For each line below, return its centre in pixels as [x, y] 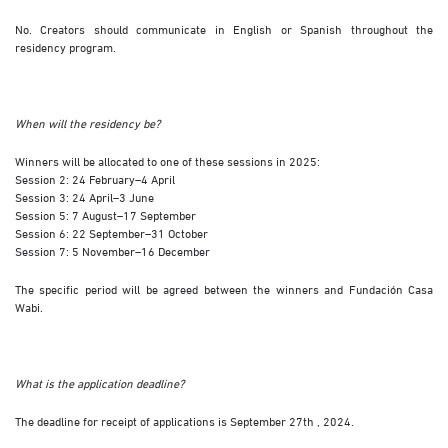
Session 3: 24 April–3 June [84, 196]
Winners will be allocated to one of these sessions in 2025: [167, 160]
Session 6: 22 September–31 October [111, 232]
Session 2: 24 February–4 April [95, 178]
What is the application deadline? [99, 382]
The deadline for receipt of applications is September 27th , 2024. [184, 420]
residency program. [65, 46]
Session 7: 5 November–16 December [112, 250]
